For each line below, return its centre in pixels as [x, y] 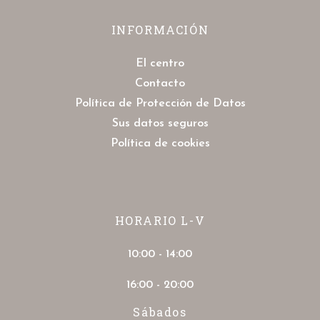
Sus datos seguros [160, 124]
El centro [160, 64]
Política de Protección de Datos [160, 104]
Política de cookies [160, 144]
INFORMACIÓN [160, 30]
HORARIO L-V [160, 220]
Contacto [160, 84]
